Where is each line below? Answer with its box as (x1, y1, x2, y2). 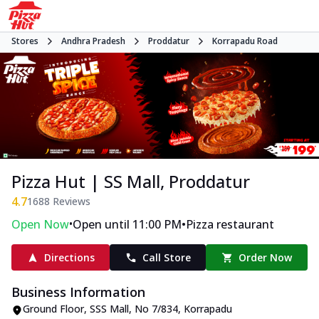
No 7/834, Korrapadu (135, 302, 232, 316)
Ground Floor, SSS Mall (23, 302, 129, 316)
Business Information (11, 283, 145, 301)
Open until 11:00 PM (73, 216, 182, 233)
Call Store (142, 251, 191, 265)
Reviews (50, 194, 90, 209)
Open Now (11, 216, 69, 233)
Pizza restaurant (186, 216, 274, 233)
